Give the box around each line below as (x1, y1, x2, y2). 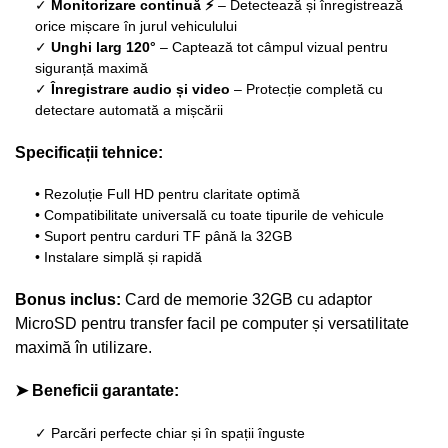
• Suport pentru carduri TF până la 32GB (35, 228, 292, 244)
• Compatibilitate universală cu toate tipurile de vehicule (35, 207, 384, 223)
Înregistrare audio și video (51, 80, 230, 97)
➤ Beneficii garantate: (15, 382, 179, 400)
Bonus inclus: (15, 290, 121, 308)
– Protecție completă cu (230, 80, 383, 97)
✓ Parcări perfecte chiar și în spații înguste (35, 424, 305, 441)
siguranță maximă (35, 59, 148, 76)
